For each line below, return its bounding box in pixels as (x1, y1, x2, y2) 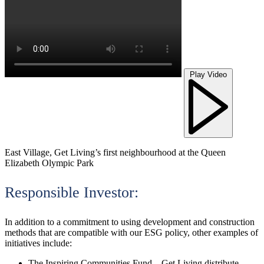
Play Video (190, 70, 227, 80)
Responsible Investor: (5, 184, 138, 202)
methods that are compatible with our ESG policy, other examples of (5, 227, 258, 238)
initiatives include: (5, 238, 72, 249)
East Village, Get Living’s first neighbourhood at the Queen (5, 147, 226, 158)
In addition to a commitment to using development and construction (5, 217, 255, 227)
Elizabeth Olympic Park (5, 158, 94, 169)
